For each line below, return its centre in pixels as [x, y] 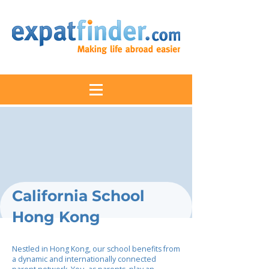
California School [78, 196]
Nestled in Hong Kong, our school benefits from [96, 249]
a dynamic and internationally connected [84, 259]
